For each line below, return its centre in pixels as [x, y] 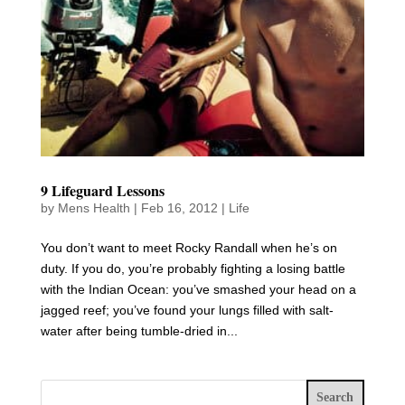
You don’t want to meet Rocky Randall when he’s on [188, 248]
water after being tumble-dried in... [139, 331]
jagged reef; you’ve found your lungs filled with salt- [187, 311]
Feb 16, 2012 [179, 208]
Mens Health [94, 208]
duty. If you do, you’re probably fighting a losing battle [193, 269]
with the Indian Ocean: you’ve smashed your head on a [198, 290]
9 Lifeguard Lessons [102, 191]
